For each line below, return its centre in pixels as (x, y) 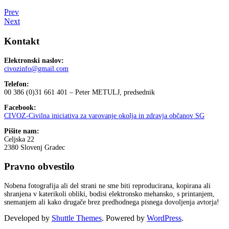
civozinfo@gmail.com (36, 68)
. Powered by (124, 218)
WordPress (164, 218)
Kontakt (22, 41)
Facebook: (20, 107)
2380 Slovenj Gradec (35, 147)
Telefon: (17, 84)
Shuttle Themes (77, 218)
